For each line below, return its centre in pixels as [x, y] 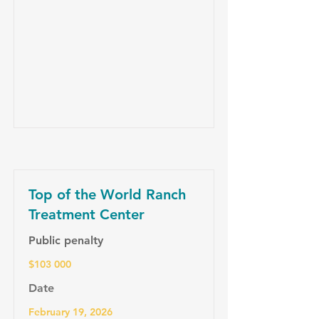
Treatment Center [87, 214]
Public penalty [66, 240]
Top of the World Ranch [107, 194]
